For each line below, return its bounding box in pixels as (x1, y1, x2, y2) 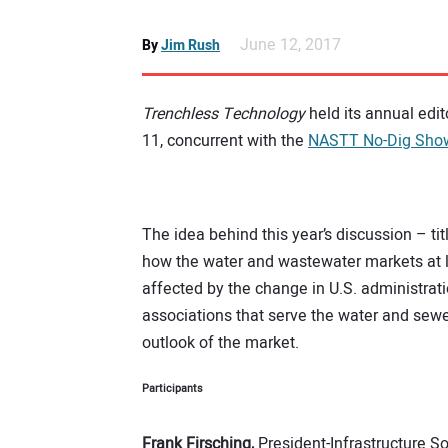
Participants (142, 381, 203, 398)
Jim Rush (161, 35, 220, 57)
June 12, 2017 (240, 33, 341, 58)
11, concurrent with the (142, 129, 308, 154)
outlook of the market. (142, 330, 299, 355)
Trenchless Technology (142, 102, 305, 127)
